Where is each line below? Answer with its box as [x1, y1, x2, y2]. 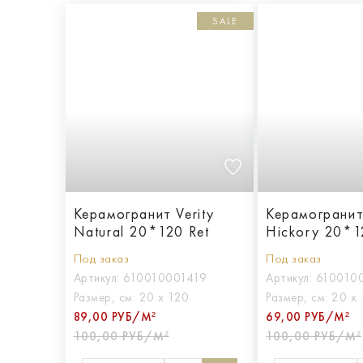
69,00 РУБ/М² [266, 310, 350, 325]
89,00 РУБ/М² [73, 310, 156, 325]
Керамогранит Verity [73, 205, 215, 224]
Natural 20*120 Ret [73, 223, 210, 241]
